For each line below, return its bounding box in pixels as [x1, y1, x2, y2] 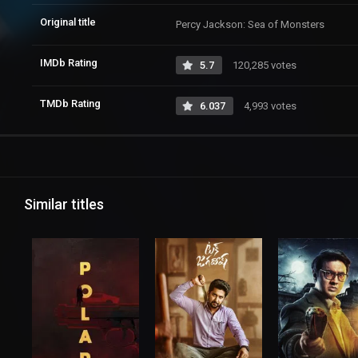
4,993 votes [241, 99, 296, 112]
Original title [40, 15, 96, 28]
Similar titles [24, 195, 104, 213]
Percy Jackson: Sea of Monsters [176, 18, 324, 30]
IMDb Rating [40, 56, 97, 69]
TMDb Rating [40, 97, 101, 109]
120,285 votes [230, 58, 296, 71]
